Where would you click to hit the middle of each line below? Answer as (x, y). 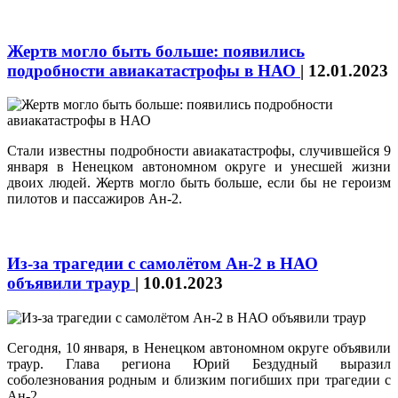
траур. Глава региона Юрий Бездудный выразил (199, 363)
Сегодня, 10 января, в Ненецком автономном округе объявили (199, 347)
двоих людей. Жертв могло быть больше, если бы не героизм (199, 183)
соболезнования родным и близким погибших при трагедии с (199, 379)
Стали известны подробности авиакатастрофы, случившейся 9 (199, 151)
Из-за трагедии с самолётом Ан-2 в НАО (163, 263)
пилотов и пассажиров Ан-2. (95, 199)
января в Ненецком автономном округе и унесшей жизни (199, 167)
